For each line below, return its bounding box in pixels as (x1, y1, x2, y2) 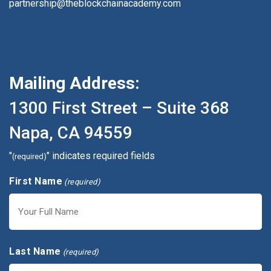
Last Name (9, 245, 61, 257)
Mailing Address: (9, 73, 140, 93)
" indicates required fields (47, 149, 155, 162)
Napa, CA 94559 (9, 122, 132, 143)
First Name (9, 175, 62, 187)
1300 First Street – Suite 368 (9, 97, 229, 118)
